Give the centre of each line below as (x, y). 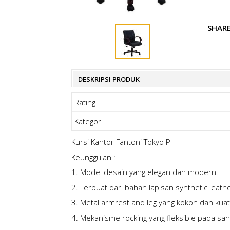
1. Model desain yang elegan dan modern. (145, 172)
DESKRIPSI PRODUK (109, 79)
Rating (85, 102)
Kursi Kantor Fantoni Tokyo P (121, 142)
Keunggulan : (93, 157)
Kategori (88, 121)
